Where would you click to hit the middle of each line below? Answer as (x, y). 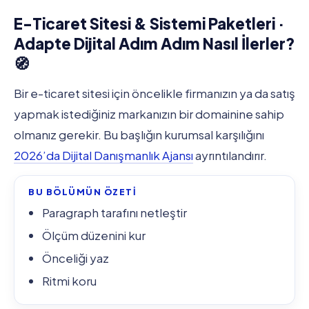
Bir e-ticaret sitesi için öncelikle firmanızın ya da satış (154, 93)
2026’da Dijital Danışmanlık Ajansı (103, 155)
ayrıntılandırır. (230, 155)
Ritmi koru (69, 281)
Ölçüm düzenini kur (94, 236)
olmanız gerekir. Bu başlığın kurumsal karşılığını (139, 134)
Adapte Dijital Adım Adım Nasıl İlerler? (154, 43)
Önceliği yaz (76, 258)
